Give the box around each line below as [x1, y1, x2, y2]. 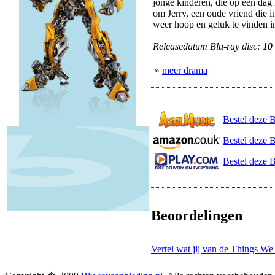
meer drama [162, 65, 207, 76]
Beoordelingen [151, 207, 242, 223]
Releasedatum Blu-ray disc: [153, 41, 263, 52]
